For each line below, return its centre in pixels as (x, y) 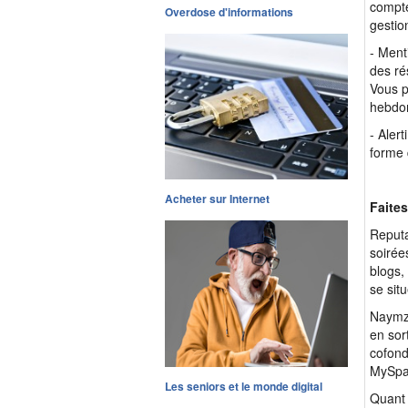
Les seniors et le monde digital (244, 387)
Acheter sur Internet (217, 199)
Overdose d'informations (229, 11)
